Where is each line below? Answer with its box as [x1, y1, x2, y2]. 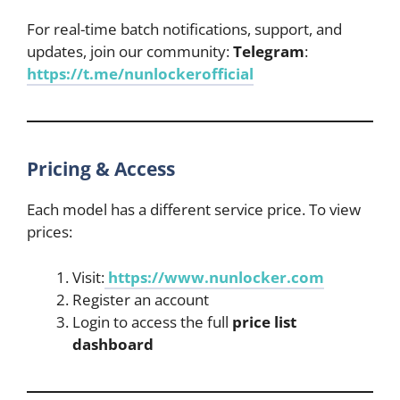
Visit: [72, 266, 104, 287]
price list [232, 311, 296, 332]
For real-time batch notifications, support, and [27, 19, 342, 40]
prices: [27, 221, 72, 243]
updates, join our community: [27, 41, 233, 62]
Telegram [233, 41, 304, 62]
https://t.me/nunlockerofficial [27, 63, 254, 85]
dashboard [72, 333, 154, 354]
